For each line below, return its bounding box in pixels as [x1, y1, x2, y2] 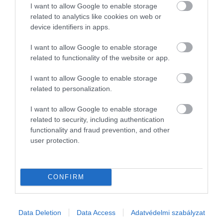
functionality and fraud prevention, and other [30, 125, 170, 134]
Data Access [76, 208, 115, 217]
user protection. [30, 136, 80, 144]
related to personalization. [30, 84, 112, 93]
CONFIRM [47, 173, 85, 181]
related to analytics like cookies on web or [30, 12, 161, 20]
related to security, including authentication [30, 115, 164, 123]
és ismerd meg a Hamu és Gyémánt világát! [35, 192, 188, 202]
